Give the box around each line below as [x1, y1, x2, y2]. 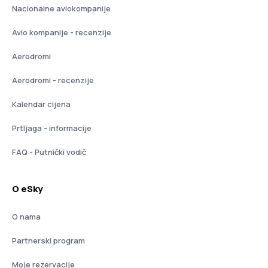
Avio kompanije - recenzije [12, 26, 111, 38]
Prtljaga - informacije [12, 122, 92, 133]
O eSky [12, 182, 44, 195]
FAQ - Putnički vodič [12, 146, 86, 157]
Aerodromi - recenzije [12, 74, 94, 86]
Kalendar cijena [12, 98, 71, 109]
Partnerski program [12, 234, 85, 246]
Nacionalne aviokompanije [12, 2, 111, 14]
